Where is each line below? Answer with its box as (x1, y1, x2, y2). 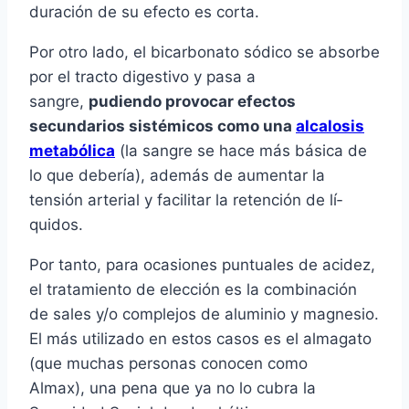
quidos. (29, 215, 83, 235)
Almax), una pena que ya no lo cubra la (29, 379, 316, 398)
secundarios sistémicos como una (29, 117, 296, 136)
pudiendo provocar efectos (89, 92, 296, 111)
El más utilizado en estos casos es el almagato (29, 330, 372, 349)
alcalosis (296, 117, 364, 136)
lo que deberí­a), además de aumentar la (29, 166, 325, 185)
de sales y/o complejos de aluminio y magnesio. (29, 305, 379, 324)
